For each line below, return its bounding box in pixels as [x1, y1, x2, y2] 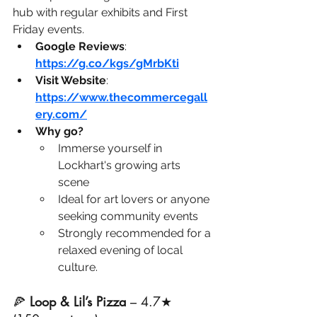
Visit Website [35, 74, 106, 88]
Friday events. [13, 23, 84, 37]
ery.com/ [35, 108, 87, 122]
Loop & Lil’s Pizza [30, 293, 126, 311]
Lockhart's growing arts [58, 158, 183, 173]
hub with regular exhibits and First [13, 6, 190, 20]
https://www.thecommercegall [35, 91, 207, 105]
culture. [58, 260, 98, 275]
